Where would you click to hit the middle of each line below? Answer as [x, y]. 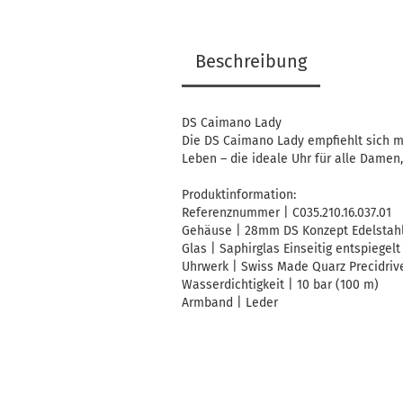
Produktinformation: [239, 195]
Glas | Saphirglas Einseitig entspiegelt [291, 249]
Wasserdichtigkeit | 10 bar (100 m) [280, 285]
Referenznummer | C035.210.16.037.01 [287, 213]
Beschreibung [251, 61]
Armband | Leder [230, 303]
